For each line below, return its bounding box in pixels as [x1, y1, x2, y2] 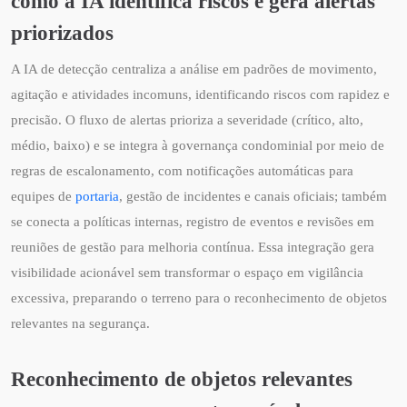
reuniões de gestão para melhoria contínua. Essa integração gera [11, 240, 374, 255]
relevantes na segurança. [11, 316, 150, 332]
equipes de [11, 189, 75, 204]
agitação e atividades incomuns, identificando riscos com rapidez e [11, 87, 390, 103]
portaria [75, 189, 119, 204]
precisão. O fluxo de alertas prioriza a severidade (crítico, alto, [11, 113, 363, 128]
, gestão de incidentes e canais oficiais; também [119, 189, 387, 204]
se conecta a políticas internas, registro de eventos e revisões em [11, 214, 374, 230]
